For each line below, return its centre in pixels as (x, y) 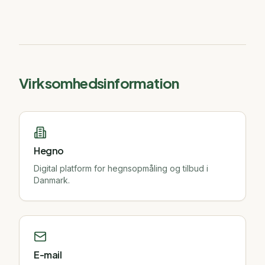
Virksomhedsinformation (99, 83)
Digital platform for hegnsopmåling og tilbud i (121, 168)
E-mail (48, 255)
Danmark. (52, 180)
